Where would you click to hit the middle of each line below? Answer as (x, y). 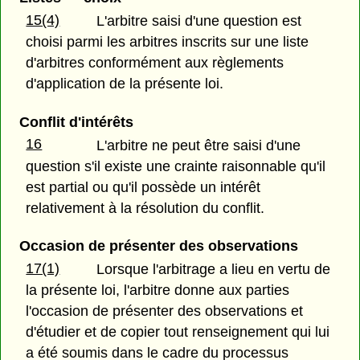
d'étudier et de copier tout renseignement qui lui (178, 331)
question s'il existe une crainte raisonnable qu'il (176, 166)
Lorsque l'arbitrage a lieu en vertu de (214, 269)
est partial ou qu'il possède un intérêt (143, 187)
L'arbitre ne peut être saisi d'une (199, 145)
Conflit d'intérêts (76, 122)
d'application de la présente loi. (125, 84)
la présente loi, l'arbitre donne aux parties (158, 290)
